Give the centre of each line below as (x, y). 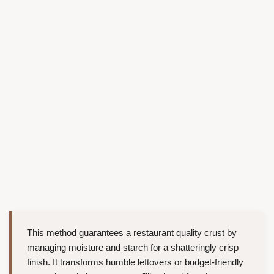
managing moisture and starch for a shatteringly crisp (133, 248)
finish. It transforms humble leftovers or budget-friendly (135, 262)
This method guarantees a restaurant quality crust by (132, 233)
